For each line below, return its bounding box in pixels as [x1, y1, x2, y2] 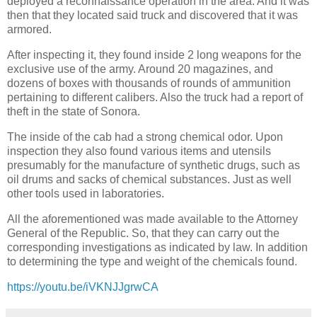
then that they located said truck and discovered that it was [7, 9, 298, 22]
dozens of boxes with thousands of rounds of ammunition [7, 77, 291, 90]
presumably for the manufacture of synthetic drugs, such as [7, 159, 300, 172]
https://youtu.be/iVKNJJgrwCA [7, 280, 158, 293]
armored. [7, 23, 52, 36]
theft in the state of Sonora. [7, 105, 140, 118]
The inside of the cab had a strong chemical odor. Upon [7, 131, 283, 144]
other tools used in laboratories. [7, 188, 164, 200]
